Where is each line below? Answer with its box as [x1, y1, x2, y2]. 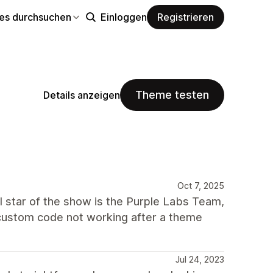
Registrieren [157, 10, 214, 23]
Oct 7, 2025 [177, 180, 224, 191]
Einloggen [101, 10, 147, 23]
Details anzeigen [43, 88, 120, 101]
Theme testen [135, 88, 209, 101]
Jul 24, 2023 [175, 254, 224, 264]
